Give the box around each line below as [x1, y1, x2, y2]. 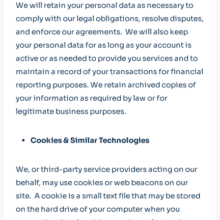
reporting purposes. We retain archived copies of [16, 80, 196, 89]
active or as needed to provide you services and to [16, 54, 198, 63]
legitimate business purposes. [16, 107, 126, 116]
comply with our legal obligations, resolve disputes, [16, 14, 204, 23]
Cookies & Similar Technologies [30, 136, 149, 145]
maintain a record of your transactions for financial [16, 67, 203, 76]
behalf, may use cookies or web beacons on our [16, 178, 188, 187]
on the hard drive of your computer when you [16, 204, 180, 214]
